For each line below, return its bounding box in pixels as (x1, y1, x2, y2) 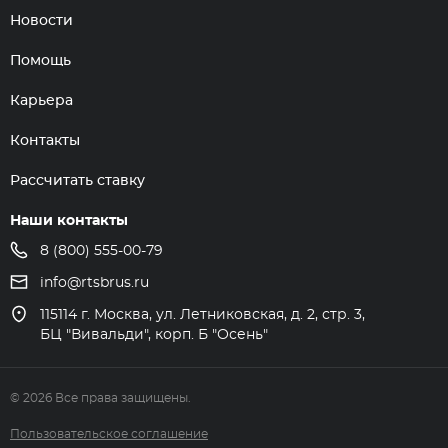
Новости (10, 14, 73, 29)
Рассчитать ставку (10, 174, 145, 189)
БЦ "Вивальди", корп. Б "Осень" (40, 328, 268, 343)
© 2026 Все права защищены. (10, 392, 191, 405)
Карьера (10, 94, 73, 109)
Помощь (10, 54, 71, 69)
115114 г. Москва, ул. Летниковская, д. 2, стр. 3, (40, 308, 365, 323)
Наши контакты (10, 214, 128, 229)
